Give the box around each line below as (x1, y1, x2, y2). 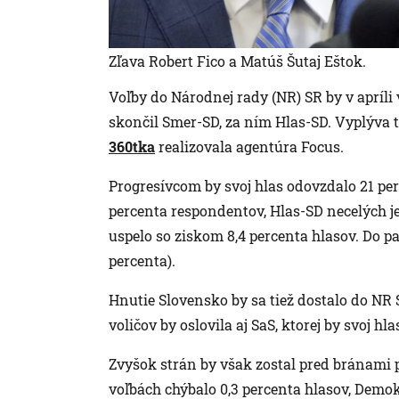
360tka (109, 137, 155, 157)
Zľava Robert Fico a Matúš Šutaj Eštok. (109, 52, 366, 71)
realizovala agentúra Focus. (155, 137, 344, 157)
